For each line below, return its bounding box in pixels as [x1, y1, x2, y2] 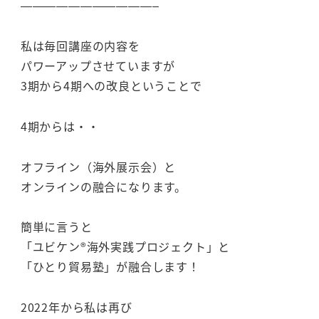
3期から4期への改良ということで [20, 77, 202, 95]
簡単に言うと [20, 218, 93, 236]
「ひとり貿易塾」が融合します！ [20, 258, 200, 276]
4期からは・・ [20, 117, 100, 135]
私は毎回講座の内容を [20, 37, 140, 55]
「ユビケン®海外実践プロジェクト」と [20, 238, 231, 256]
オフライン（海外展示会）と [20, 157, 177, 175]
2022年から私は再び [20, 298, 132, 316]
